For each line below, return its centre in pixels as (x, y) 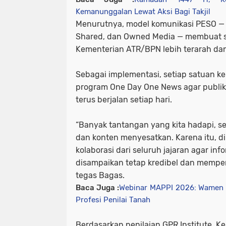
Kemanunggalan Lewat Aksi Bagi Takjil (143, 11)
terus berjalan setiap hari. (124, 99)
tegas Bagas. (100, 175)
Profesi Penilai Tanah (113, 200)
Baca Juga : (97, 187)
